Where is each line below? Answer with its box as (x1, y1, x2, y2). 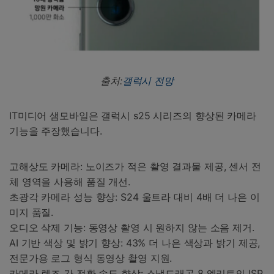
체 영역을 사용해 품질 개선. (9, 176, 130, 188)
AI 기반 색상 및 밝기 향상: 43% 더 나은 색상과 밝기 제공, (9, 237, 261, 250)
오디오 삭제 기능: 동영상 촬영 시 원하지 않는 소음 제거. (9, 221, 254, 234)
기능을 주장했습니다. (9, 125, 102, 138)
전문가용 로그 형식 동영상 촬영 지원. (9, 252, 172, 265)
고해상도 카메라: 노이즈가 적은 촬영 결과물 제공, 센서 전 (9, 160, 261, 173)
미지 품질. (9, 206, 54, 219)
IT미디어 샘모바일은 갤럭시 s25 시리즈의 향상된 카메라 (9, 109, 256, 122)
